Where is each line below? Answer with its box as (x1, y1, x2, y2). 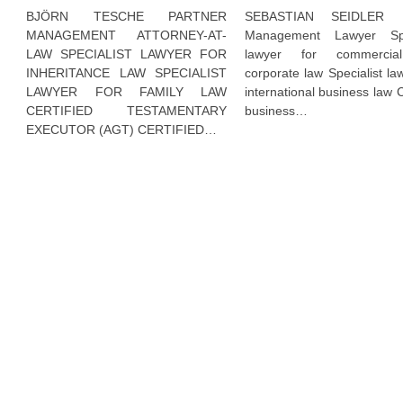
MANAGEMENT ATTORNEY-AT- (26, 29, 227, 43)
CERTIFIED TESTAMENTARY (26, 104, 227, 119)
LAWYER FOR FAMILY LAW (26, 85, 227, 100)
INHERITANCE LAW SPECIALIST (26, 67, 227, 81)
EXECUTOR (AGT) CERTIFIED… (26, 123, 218, 138)
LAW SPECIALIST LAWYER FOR (26, 48, 227, 62)
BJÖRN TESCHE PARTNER (26, 10, 227, 24)
